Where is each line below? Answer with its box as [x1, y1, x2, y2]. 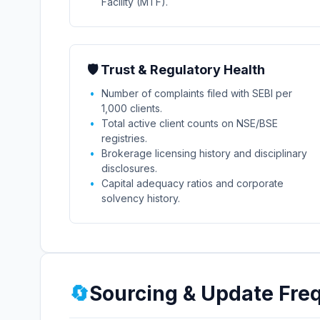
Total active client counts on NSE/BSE [101, 117, 278, 129]
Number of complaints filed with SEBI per [101, 87, 292, 99]
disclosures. [101, 162, 157, 174]
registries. [101, 132, 147, 144]
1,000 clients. [101, 102, 162, 114]
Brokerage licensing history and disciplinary [101, 147, 307, 159]
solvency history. [101, 192, 180, 204]
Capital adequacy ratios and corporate [101, 177, 284, 189]
